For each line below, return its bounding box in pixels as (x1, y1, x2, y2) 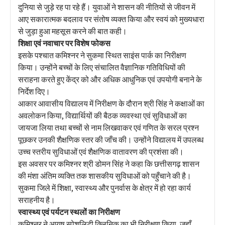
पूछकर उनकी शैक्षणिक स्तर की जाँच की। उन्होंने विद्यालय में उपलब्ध (18, 134, 203, 145)
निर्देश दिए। (18, 86, 50, 96)
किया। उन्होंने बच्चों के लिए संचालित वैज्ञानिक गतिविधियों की (18, 62, 185, 72)
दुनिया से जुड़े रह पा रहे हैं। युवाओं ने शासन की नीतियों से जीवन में (18, 2, 195, 12)
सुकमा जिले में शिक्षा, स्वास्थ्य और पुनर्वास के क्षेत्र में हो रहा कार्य (18, 182, 191, 193)
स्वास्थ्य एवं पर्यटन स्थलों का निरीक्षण (18, 206, 120, 217)
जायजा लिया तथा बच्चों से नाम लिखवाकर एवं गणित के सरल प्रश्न (18, 122, 199, 133)
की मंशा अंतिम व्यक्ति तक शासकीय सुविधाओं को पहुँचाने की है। (18, 170, 191, 181)
